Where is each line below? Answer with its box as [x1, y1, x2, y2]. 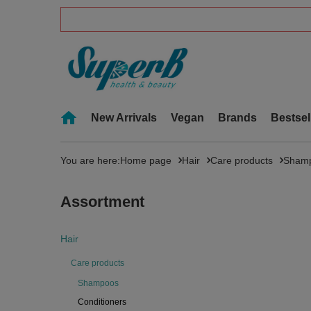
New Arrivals [91, 112, 157, 124]
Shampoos [78, 278, 119, 288]
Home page [120, 155, 171, 166]
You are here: [60, 155, 120, 166]
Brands [218, 112, 257, 124]
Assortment [60, 193, 144, 210]
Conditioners [78, 297, 126, 307]
